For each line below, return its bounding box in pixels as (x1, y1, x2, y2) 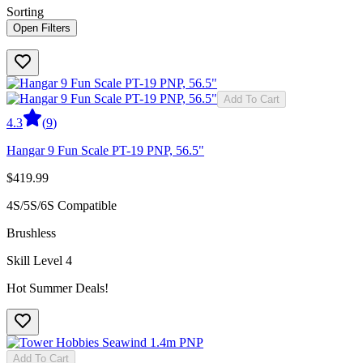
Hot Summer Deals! (6, 280, 109, 295)
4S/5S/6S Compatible (6, 198, 117, 212)
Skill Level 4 (6, 253, 72, 267)
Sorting (6, 4, 44, 19)
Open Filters (13, 21, 70, 34)
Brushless (6, 225, 56, 240)
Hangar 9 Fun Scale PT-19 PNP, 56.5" (6, 143, 204, 157)
